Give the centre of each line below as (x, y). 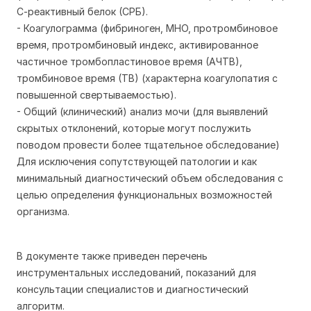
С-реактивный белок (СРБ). (82, 11)
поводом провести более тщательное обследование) (148, 145)
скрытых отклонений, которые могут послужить (134, 128)
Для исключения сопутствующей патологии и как (137, 161)
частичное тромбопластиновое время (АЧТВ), (129, 61)
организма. (43, 211)
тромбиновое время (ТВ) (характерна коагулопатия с (147, 78)
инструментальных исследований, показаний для (136, 272)
